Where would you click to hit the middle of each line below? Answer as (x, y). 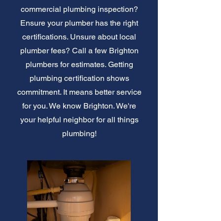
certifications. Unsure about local (79, 37)
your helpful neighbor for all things (79, 119)
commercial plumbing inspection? (79, 9)
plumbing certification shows (79, 78)
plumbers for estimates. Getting (79, 64)
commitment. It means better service (79, 92)
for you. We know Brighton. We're (79, 106)
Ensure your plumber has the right (79, 23)
